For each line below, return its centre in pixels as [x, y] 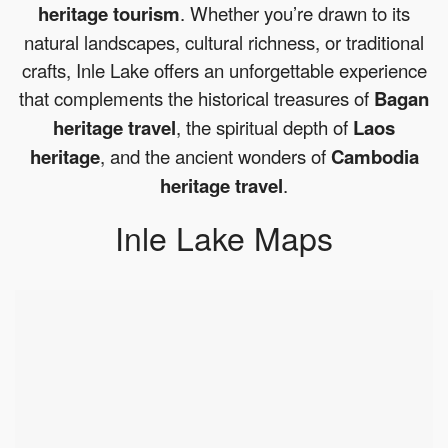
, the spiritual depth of [264, 127]
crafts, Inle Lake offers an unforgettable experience [224, 70]
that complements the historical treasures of [196, 98]
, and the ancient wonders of [215, 156]
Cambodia [374, 156]
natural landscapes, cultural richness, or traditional [224, 42]
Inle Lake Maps [224, 237]
